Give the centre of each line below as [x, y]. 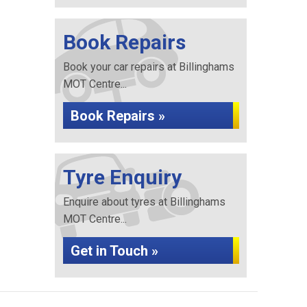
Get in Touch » [114, 251]
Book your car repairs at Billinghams [148, 67]
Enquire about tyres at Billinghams [144, 202]
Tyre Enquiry [122, 177]
